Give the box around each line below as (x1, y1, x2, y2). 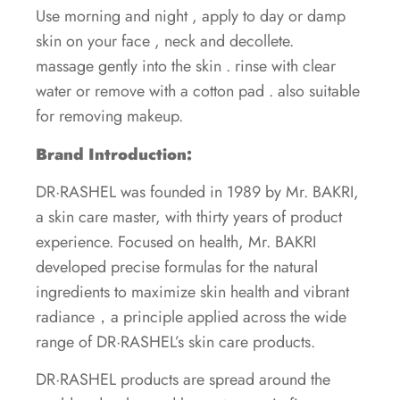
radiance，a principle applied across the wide (36, 304, 346, 329)
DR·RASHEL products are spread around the (36, 368, 330, 392)
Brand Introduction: (36, 142, 192, 166)
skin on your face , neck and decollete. (36, 29, 294, 54)
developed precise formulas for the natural (36, 254, 318, 279)
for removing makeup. (36, 104, 183, 129)
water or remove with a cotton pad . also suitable (36, 79, 360, 104)
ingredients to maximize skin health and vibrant (36, 279, 349, 304)
